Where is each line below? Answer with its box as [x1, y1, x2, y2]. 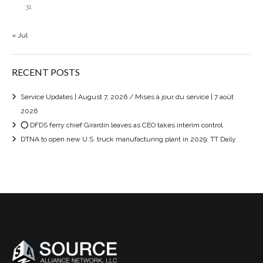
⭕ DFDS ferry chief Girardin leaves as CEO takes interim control [21, 120, 222, 129]
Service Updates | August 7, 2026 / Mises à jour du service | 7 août [21, 92, 234, 101]
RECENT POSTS [12, 66, 80, 77]
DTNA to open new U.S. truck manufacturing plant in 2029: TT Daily [21, 134, 236, 143]
